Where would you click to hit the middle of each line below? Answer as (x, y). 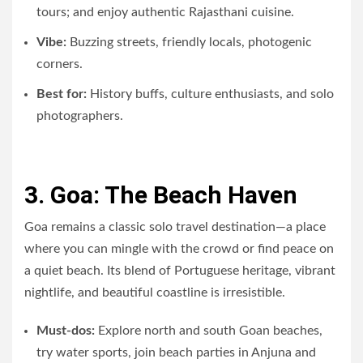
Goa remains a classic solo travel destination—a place (175, 226)
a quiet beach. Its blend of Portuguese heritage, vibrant (180, 270)
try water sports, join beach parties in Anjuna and (176, 352)
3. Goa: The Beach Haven (161, 194)
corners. (60, 64)
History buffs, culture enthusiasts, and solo (210, 94)
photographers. (80, 115)
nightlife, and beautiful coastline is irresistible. (155, 292)
